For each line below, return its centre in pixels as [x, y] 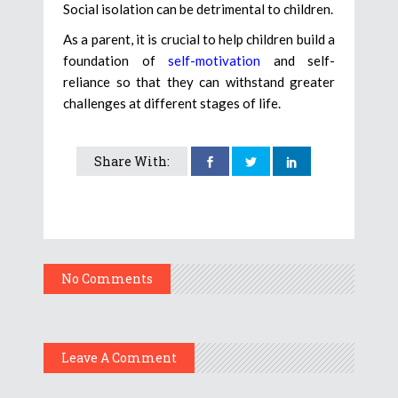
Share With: [132, 161]
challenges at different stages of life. [172, 103]
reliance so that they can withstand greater [199, 81]
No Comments [107, 278]
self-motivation [214, 60]
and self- [298, 60]
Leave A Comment [119, 357]
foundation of [115, 60]
